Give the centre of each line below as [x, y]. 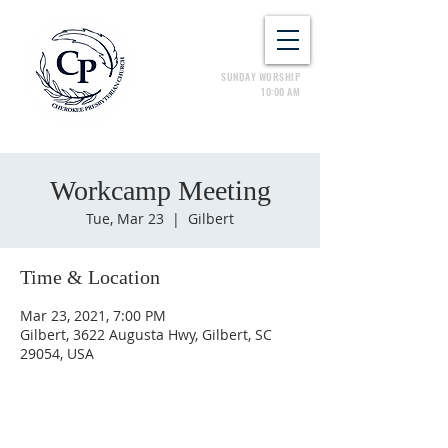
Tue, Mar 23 [125, 218]
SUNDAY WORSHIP [260, 76]
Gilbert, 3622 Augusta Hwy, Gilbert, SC [146, 334]
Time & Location [90, 277]
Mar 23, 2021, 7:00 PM [93, 315]
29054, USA [57, 353]
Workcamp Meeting [160, 190]
